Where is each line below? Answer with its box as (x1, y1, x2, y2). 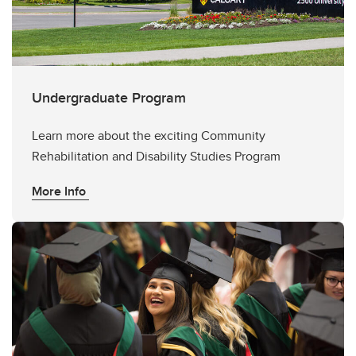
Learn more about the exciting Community (32, 126, 265, 145)
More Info (32, 182, 89, 200)
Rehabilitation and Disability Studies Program (32, 147, 281, 165)
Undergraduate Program (32, 87, 186, 108)
